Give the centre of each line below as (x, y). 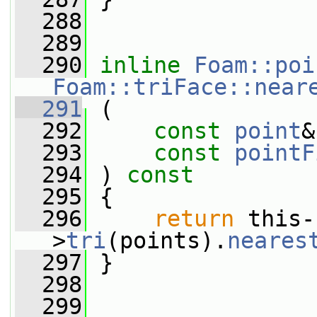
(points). (167, 241)
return (194, 219)
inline (140, 65)
